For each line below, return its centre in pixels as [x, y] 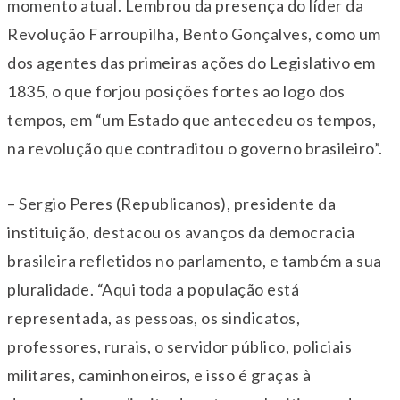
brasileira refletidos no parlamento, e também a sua [195, 261]
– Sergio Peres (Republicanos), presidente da [171, 204]
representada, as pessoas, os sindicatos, [154, 318]
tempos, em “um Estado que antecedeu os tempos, [192, 120]
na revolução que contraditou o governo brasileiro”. [195, 149]
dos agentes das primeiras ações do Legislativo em [192, 63]
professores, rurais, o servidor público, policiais [179, 347]
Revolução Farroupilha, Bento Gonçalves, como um [194, 34]
